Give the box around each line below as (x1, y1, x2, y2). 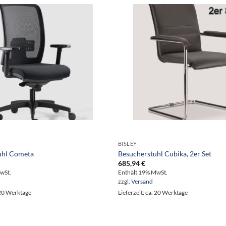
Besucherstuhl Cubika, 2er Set (118, 149, 211, 158)
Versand (131, 178, 153, 185)
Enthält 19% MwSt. (118, 168, 167, 176)
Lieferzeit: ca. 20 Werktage (118, 189, 188, 196)
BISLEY (118, 140, 138, 147)
